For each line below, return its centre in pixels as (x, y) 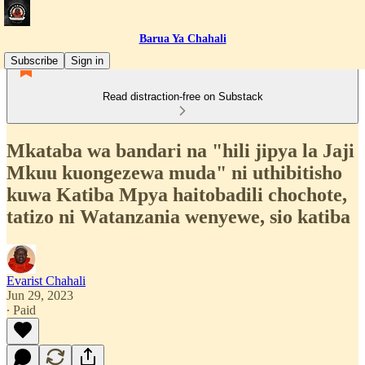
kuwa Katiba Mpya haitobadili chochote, (177, 194)
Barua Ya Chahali (182, 39)
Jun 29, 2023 (40, 295)
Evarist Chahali (46, 280)
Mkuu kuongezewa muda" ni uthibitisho (174, 172)
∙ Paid (21, 310)
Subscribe (34, 61)
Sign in (87, 61)
